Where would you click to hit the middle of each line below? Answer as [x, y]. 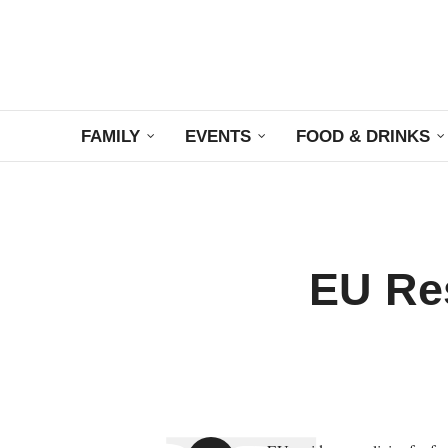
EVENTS [217, 136]
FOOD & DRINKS [362, 136]
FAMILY [110, 136]
